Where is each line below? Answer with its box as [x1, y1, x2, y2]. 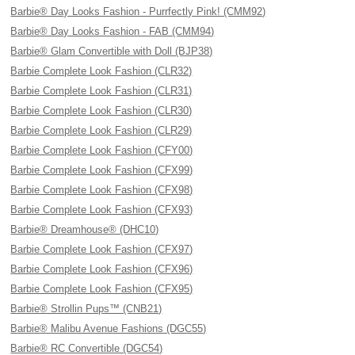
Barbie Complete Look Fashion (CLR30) [10, 105, 193, 116]
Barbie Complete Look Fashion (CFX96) [10, 263, 193, 275]
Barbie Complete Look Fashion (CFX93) [10, 204, 193, 216]
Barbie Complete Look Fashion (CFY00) [10, 144, 193, 156]
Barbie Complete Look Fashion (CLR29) [10, 124, 193, 136]
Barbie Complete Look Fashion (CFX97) [10, 243, 193, 255]
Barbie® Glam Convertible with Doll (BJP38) [10, 45, 213, 57]
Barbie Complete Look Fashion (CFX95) [10, 283, 193, 295]
